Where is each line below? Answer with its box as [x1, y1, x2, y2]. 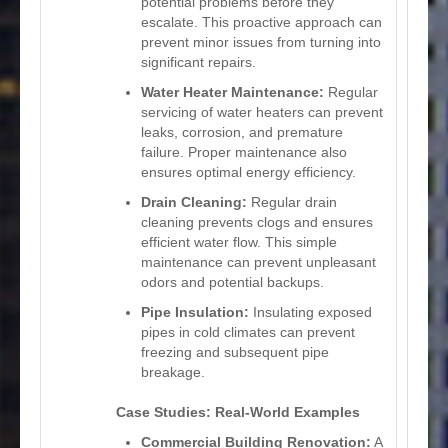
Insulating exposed [249, 303, 372, 320]
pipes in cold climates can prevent [141, 323, 355, 340]
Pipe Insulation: [141, 303, 249, 320]
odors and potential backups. [141, 273, 324, 290]
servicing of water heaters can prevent [141, 103, 383, 120]
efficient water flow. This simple [141, 233, 337, 250]
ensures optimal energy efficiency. [141, 163, 356, 180]
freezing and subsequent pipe [141, 343, 329, 360]
